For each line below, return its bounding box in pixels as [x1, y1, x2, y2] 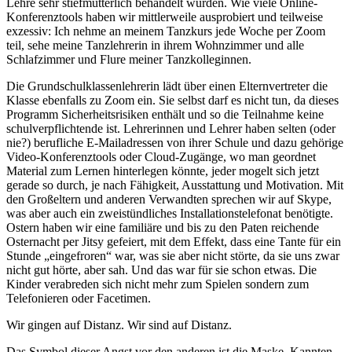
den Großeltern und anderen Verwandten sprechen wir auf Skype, [6, 192, 332, 206]
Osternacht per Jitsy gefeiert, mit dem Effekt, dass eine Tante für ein [6, 234, 341, 248]
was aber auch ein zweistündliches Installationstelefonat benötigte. [6, 206, 333, 220]
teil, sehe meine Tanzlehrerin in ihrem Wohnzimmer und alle [6, 38, 304, 52]
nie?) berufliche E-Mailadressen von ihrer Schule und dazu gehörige [6, 135, 343, 149]
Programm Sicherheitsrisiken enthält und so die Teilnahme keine [6, 107, 324, 121]
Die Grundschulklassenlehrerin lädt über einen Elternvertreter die [6, 79, 328, 93]
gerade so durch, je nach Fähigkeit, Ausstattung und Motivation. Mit [6, 178, 343, 192]
